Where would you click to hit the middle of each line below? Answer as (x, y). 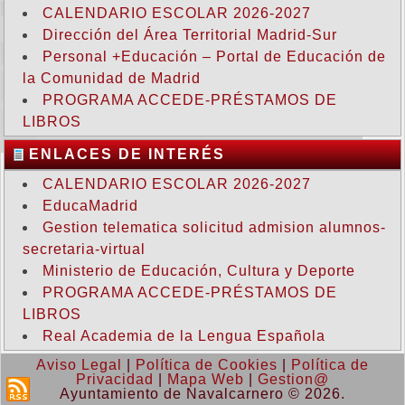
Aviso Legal (79, 365)
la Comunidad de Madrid (112, 78)
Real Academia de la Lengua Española (184, 336)
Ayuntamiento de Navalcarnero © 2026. (202, 394)
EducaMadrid (90, 206)
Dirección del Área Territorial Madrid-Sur (190, 35)
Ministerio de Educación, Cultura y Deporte (199, 271)
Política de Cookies (207, 365)
